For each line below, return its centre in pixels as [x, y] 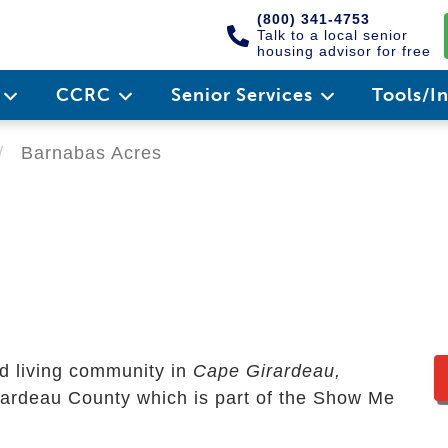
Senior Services [244, 95]
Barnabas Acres [88, 153]
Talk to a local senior [332, 35]
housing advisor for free [344, 51]
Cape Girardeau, [267, 370]
